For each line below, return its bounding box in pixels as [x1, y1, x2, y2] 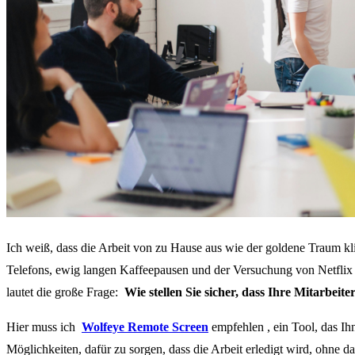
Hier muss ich [6, 320, 82, 334]
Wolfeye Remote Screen [82, 320, 208, 334]
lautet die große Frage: [6, 285, 124, 299]
